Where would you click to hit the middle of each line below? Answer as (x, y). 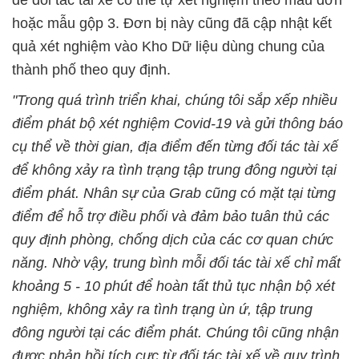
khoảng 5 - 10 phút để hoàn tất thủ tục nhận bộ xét (173, 286)
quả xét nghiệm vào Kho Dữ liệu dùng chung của (168, 47)
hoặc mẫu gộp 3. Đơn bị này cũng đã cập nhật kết (172, 24)
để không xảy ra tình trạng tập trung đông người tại (174, 170)
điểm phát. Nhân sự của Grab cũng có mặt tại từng (174, 194)
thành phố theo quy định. (91, 70)
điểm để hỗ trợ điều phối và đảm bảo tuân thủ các (171, 217)
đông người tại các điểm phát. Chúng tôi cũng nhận (175, 333)
